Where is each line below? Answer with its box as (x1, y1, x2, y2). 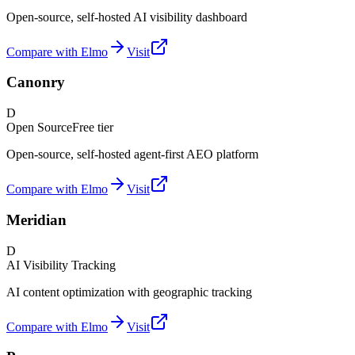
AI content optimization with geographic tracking (6, 284, 252, 299)
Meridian (6, 211, 67, 228)
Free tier (72, 120, 113, 135)
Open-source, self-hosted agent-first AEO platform (6, 147, 258, 162)
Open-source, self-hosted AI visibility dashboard (6, 10, 247, 24)
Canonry (6, 74, 65, 91)
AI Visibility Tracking (6, 258, 116, 272)
